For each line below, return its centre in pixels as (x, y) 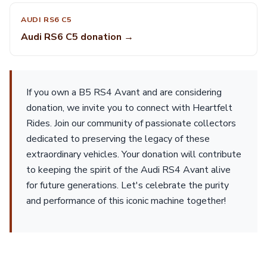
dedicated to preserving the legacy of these (118, 139)
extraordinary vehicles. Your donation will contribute (134, 154)
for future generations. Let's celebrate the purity (128, 185)
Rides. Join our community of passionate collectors (131, 123)
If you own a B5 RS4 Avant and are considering (124, 92)
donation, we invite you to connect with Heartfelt (129, 108)
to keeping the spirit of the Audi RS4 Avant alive (128, 170)
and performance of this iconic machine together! (126, 201)
